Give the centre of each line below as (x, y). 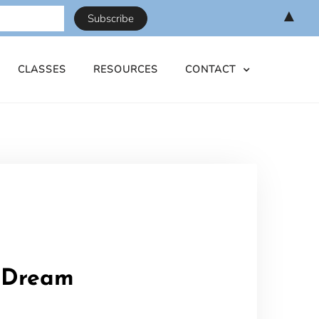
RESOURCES (126, 69)
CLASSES (42, 69)
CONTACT (210, 69)
